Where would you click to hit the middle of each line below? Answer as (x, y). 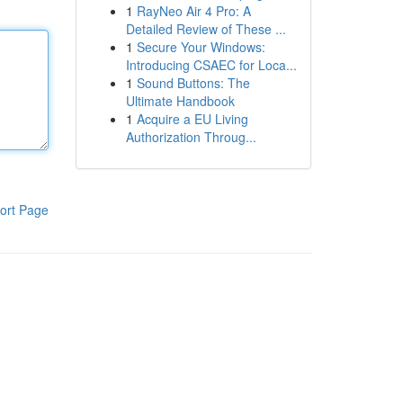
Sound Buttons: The (193, 83)
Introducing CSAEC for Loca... (211, 65)
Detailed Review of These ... (206, 29)
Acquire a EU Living (192, 119)
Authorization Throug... (191, 137)
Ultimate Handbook (180, 101)
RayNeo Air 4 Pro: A (193, 11)
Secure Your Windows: (201, 47)
